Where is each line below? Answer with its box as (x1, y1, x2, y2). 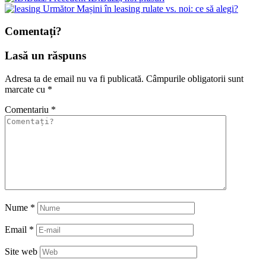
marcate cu (5, 84, 47, 94)
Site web (5, 246, 37, 256)
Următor (43, 3, 74, 14)
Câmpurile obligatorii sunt (146, 73, 243, 84)
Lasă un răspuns (5, 49, 86, 62)
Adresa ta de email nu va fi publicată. (5, 73, 144, 84)
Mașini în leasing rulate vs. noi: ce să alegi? (77, 3, 238, 14)
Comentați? (5, 25, 62, 38)
